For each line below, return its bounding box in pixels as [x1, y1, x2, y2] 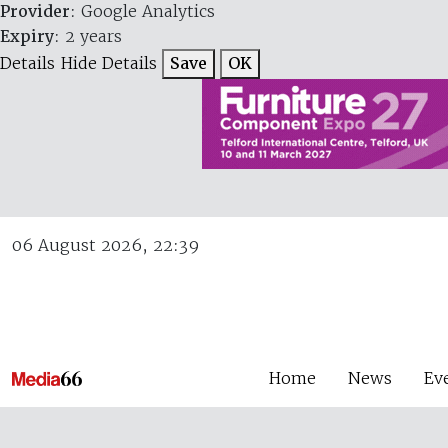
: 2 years [54, 26, 122, 46]
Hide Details [60, 53, 157, 73]
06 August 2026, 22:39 [12, 235, 199, 255]
